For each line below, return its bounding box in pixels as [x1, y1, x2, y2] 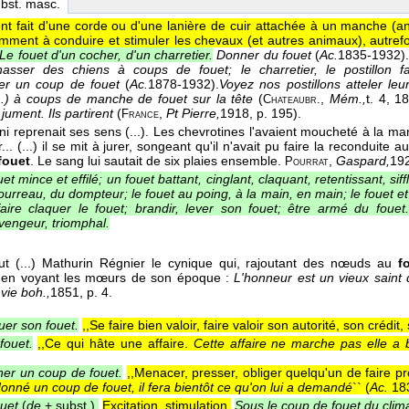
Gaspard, [336, 153, 390, 169]
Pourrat [285, 155, 329, 169]
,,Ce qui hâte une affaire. [37, 336, 194, 351]
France [121, 108, 159, 121]
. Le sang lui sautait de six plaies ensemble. [30, 153, 285, 169]
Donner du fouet [216, 47, 311, 63]
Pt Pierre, [166, 106, 220, 121]
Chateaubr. [263, 93, 321, 107]
